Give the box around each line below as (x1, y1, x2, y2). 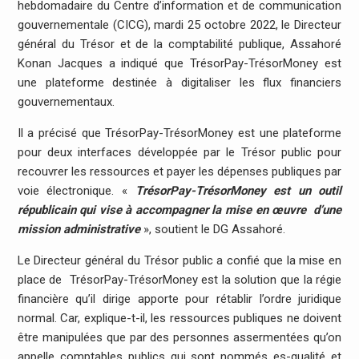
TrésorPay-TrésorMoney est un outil (135, 184, 342, 199)
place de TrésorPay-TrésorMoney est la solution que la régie (17, 272, 342, 288)
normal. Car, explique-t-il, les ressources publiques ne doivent (17, 311, 342, 326)
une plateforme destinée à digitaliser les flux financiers (17, 75, 342, 91)
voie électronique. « (17, 184, 135, 199)
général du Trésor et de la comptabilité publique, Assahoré (17, 37, 342, 52)
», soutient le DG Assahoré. (143, 222, 285, 237)
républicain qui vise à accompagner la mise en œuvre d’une (17, 203, 342, 218)
